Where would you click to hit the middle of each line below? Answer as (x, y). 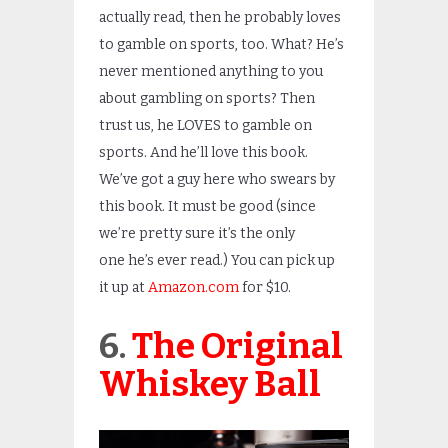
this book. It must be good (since (207, 207)
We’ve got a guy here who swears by (217, 180)
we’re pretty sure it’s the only (197, 234)
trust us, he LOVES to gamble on (205, 126)
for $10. (265, 288)
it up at (123, 288)
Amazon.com (193, 288)
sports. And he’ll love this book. (203, 153)
